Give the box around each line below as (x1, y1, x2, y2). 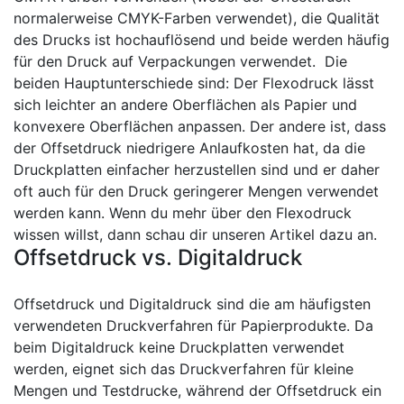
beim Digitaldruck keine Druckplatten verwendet (14, 338, 344, 356)
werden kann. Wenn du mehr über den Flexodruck (14, 204, 352, 222)
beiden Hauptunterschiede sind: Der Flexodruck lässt (14, 74, 374, 92)
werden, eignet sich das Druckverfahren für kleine (14, 360, 353, 378)
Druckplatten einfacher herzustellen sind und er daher (14, 161, 380, 179)
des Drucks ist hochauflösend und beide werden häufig (14, 31, 390, 49)
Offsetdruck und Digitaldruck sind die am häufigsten (14, 295, 371, 313)
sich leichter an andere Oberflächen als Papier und (14, 96, 357, 114)
